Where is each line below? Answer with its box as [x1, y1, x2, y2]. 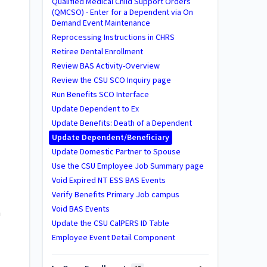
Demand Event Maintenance [52, 17, 150, 29]
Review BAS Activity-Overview [52, 60, 160, 72]
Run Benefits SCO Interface [52, 89, 149, 101]
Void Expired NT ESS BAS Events [52, 175, 166, 187]
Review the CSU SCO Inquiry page [52, 74, 171, 86]
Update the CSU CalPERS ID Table [52, 218, 169, 229]
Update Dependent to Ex [52, 103, 139, 115]
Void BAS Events [52, 203, 110, 215]
